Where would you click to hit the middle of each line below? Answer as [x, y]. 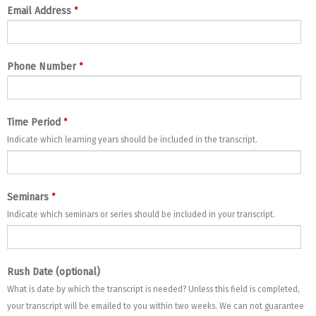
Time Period [34, 122]
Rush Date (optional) [54, 272]
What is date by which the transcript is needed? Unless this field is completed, [153, 289]
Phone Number [42, 66]
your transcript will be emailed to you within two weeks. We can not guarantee [156, 306]
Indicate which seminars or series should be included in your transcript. [141, 214]
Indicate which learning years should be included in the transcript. [132, 139]
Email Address [39, 11]
